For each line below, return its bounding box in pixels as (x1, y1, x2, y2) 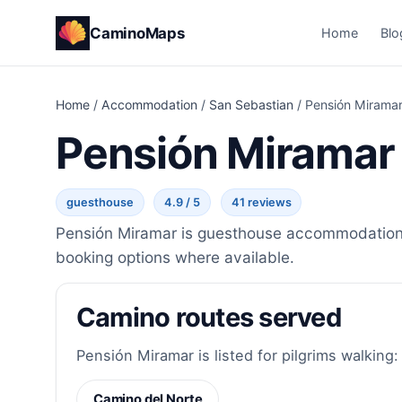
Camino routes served (75, 301, 341, 334)
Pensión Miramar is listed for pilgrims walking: (75, 345, 398, 364)
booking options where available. (56, 248, 294, 267)
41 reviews (231, 196, 292, 210)
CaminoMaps (90, 23, 185, 42)
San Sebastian (209, 97, 293, 113)
